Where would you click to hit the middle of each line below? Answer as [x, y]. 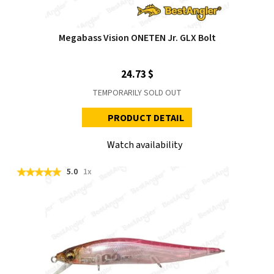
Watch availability [145, 145]
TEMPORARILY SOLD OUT [137, 93]
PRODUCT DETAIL [146, 118]
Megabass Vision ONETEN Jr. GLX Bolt [137, 38]
